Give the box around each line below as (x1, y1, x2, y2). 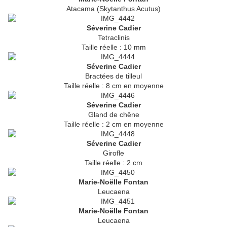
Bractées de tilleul (85, 72, 142, 81)
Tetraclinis (97, 33, 130, 42)
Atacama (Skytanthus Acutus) (66, 5, 161, 13)
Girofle (103, 149, 124, 158)
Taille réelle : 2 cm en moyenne (63, 120, 164, 129)
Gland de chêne (88, 110, 139, 119)
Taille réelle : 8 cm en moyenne (63, 82, 164, 90)
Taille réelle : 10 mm (81, 43, 146, 52)
